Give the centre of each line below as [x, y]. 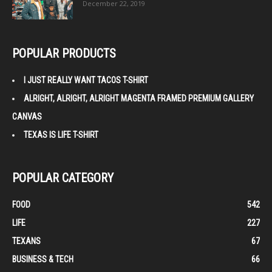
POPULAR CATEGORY [63, 178]
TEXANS [26, 241]
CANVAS [27, 116]
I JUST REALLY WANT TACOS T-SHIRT [86, 80]
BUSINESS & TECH [43, 259]
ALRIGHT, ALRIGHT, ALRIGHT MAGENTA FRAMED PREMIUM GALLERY [139, 98]
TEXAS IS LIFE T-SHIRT [61, 134]
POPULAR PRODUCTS [64, 53]
